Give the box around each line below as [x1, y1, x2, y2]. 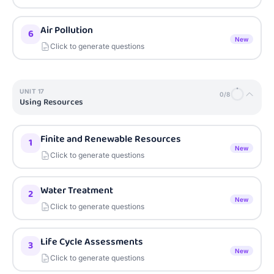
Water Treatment [40, 183, 113, 198]
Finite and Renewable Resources [40, 131, 181, 147]
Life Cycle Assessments [40, 234, 143, 250]
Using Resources [20, 95, 83, 109]
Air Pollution [40, 23, 93, 38]
